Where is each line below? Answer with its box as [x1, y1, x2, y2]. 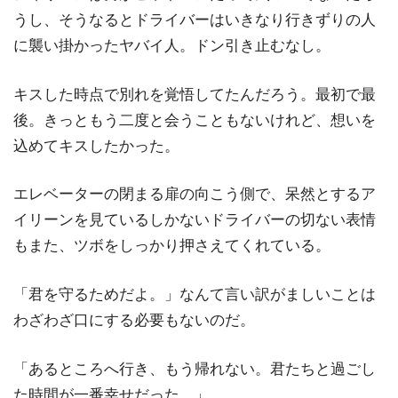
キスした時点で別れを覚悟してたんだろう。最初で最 [13, 85, 376, 103]
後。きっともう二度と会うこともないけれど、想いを [13, 111, 376, 129]
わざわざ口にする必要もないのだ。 [13, 312, 255, 330]
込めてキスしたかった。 [13, 137, 179, 155]
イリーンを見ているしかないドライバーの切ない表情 [13, 211, 376, 229]
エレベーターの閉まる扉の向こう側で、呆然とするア [13, 186, 376, 203]
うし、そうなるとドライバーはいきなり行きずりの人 [13, 12, 376, 29]
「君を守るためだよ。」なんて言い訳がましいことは [13, 286, 376, 304]
